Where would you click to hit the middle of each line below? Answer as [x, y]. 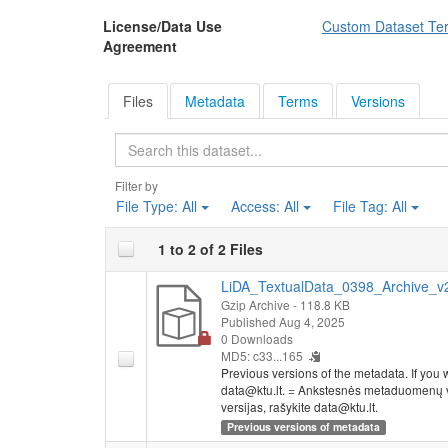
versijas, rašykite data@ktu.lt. [299, 406]
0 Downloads [256, 338]
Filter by [136, 185]
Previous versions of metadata [304, 426]
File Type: [148, 205]
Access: [257, 205]
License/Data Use [162, 26]
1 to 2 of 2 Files [210, 248]
